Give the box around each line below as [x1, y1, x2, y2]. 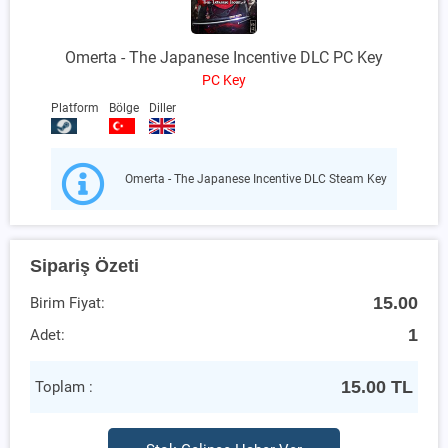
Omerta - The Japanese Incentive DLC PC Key [65, 47, 383, 67]
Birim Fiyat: [30, 293, 105, 312]
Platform [51, 100, 99, 115]
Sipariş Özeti [30, 254, 139, 276]
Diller [149, 100, 176, 115]
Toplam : [35, 377, 93, 396]
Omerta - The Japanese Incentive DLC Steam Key [125, 171, 387, 186]
